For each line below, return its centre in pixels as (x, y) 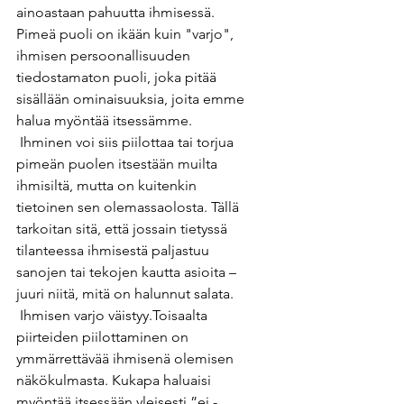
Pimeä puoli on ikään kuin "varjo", (127, 34)
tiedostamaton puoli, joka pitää (118, 77)
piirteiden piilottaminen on (104, 337)
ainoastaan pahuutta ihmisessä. (115, 12)
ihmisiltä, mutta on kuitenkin (108, 185)
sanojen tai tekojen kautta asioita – (128, 272)
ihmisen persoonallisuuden (105, 55)
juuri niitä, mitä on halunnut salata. (127, 294)
